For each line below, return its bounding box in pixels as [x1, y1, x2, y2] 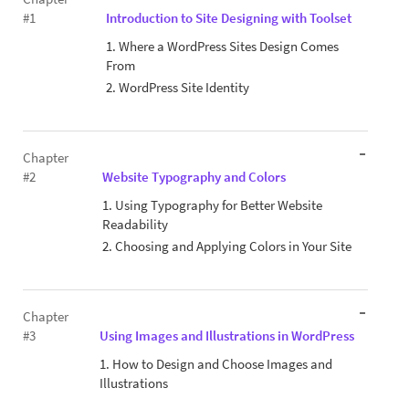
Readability [101, 215, 168, 234]
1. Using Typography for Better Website [101, 196, 322, 215]
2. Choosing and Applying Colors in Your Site [101, 237, 351, 256]
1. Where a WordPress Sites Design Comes [106, 37, 340, 56]
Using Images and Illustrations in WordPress [100, 327, 355, 345]
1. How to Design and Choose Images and [100, 355, 333, 373]
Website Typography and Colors [101, 168, 286, 186]
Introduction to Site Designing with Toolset [106, 9, 352, 27]
